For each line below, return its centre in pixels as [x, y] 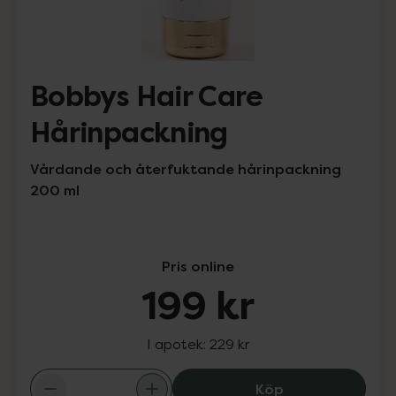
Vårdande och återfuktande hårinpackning [186, 169]
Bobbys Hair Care [147, 97]
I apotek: [178, 344]
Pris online [198, 266]
